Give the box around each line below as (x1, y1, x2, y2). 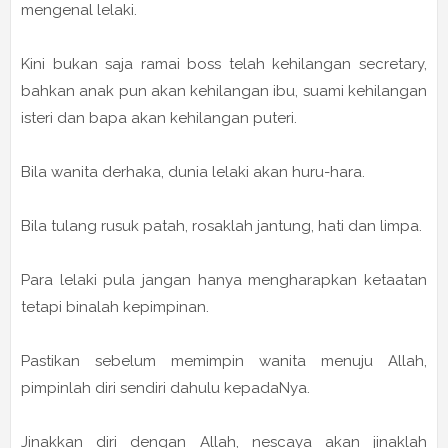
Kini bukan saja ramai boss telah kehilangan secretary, (21, 55, 427, 74)
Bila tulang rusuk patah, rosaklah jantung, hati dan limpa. (21, 217, 422, 236)
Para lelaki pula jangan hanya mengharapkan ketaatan (21, 271, 427, 290)
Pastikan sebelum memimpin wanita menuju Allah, (21, 352, 427, 371)
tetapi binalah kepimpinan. (21, 298, 209, 317)
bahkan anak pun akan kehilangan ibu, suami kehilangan (21, 82, 427, 101)
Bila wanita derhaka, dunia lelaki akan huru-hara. (21, 163, 365, 182)
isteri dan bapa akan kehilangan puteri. (21, 109, 297, 128)
